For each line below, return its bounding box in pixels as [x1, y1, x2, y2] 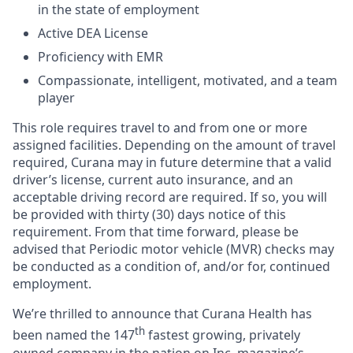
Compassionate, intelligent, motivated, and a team [38, 72, 337, 90]
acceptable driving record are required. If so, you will [13, 188, 327, 206]
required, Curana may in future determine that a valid [13, 154, 332, 172]
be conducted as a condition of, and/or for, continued [13, 258, 330, 276]
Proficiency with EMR [38, 48, 163, 66]
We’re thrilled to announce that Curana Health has [13, 305, 312, 323]
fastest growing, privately [145, 326, 300, 344]
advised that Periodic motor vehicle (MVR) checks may [13, 240, 334, 258]
